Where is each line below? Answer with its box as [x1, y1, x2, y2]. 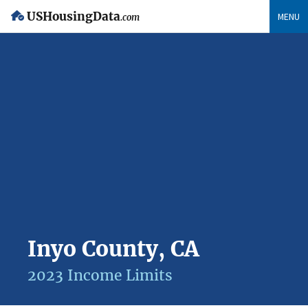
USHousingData [27, 10, 120, 24]
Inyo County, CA [27, 235, 199, 263]
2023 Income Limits [27, 266, 173, 285]
